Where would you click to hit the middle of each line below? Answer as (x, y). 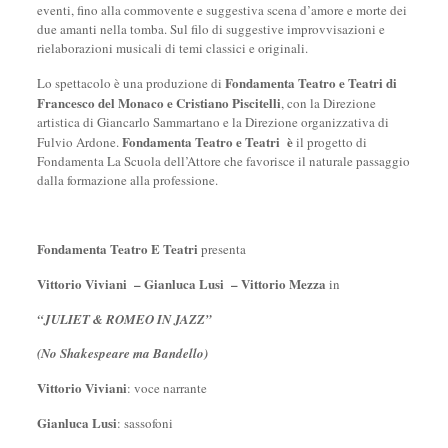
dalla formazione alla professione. (127, 180)
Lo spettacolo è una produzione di (130, 83)
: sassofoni (144, 423)
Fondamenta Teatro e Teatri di (310, 82)
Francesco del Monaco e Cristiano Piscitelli (158, 102)
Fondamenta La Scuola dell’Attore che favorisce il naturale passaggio (223, 161)
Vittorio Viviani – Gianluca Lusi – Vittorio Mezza (182, 283)
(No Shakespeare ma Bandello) (122, 353)
